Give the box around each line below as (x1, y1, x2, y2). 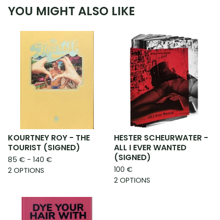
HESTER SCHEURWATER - (114, 132, 208, 144)
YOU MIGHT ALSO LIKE (8, 3, 135, 20)
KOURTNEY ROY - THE (8, 132, 90, 144)
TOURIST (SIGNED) (8, 142, 80, 154)
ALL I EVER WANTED (114, 142, 187, 154)
